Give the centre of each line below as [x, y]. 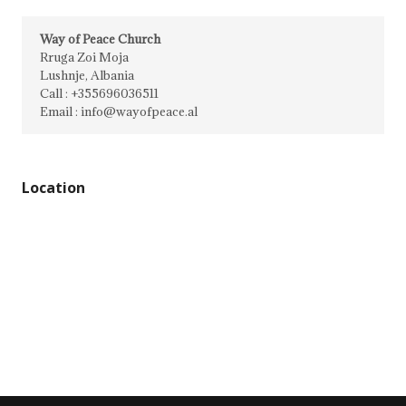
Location [53, 188]
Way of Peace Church [100, 39]
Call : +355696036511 [99, 93]
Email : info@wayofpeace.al [119, 111]
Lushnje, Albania [87, 75]
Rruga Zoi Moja [84, 57]
